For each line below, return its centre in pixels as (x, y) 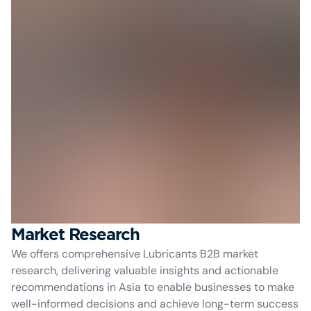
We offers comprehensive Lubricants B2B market (135, 254)
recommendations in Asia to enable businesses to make (153, 287)
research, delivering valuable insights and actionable (145, 270)
